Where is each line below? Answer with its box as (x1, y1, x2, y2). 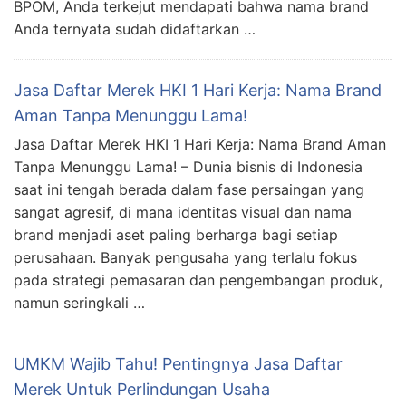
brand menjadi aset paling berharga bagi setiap (14, 225, 338, 244)
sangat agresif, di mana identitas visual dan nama (14, 202, 352, 221)
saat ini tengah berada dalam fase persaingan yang (14, 179, 364, 198)
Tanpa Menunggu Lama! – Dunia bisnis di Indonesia (14, 157, 362, 176)
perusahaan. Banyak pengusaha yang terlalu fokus (14, 247, 357, 266)
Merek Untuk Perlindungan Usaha (14, 379, 270, 399)
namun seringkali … (14, 293, 145, 312)
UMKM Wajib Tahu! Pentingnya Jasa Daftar (14, 353, 343, 373)
